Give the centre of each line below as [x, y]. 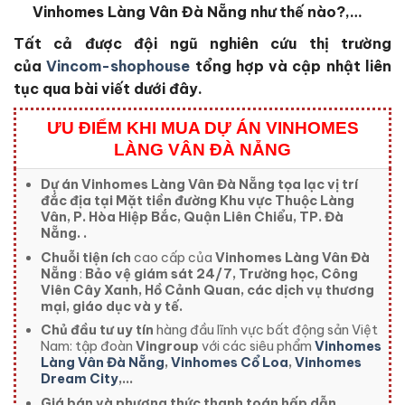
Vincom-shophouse [118, 66]
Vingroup [167, 347]
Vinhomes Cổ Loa [229, 363]
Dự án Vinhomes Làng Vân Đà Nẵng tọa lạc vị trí [199, 185]
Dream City [79, 379]
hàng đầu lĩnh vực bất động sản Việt [265, 330]
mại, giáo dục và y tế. [111, 306]
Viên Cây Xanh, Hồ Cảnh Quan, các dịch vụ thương [207, 290]
